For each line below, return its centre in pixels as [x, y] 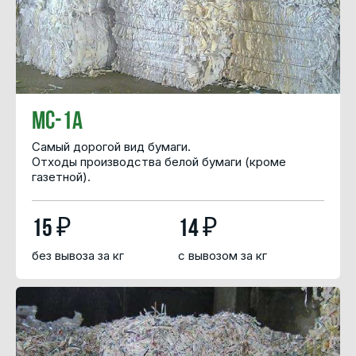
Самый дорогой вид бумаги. [111, 146]
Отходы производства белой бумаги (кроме [159, 161]
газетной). [61, 176]
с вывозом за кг [222, 256]
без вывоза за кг [78, 256]
